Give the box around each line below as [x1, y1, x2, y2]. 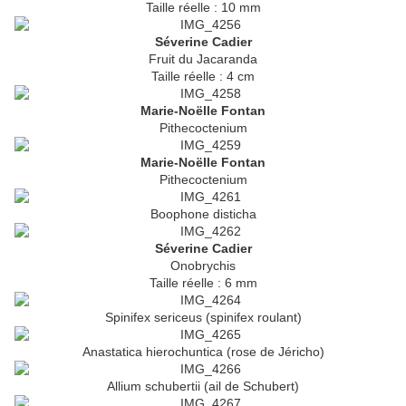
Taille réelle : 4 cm [151, 69, 255, 84]
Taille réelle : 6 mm [149, 275, 257, 291]
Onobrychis [170, 258, 236, 274]
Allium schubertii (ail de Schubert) [107, 379, 299, 394]
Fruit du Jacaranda [149, 52, 257, 67]
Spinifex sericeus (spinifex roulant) [104, 310, 302, 325]
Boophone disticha [150, 207, 256, 222]
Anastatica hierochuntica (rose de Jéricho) [82, 344, 324, 360]
